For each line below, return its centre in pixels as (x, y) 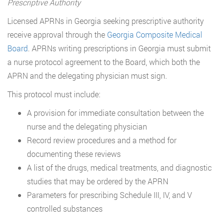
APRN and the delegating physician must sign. (87, 75)
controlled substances (65, 208)
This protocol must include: (54, 94)
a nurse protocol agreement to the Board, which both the (104, 62)
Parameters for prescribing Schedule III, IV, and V (109, 195)
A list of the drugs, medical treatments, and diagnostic (119, 167)
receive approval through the (57, 34)
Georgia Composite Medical (155, 34)
